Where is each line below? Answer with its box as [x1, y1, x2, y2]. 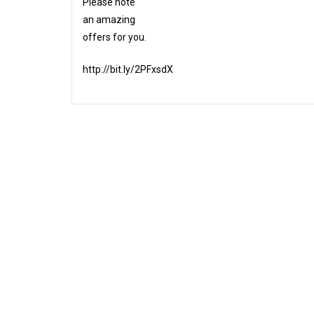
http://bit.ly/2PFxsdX [83, 64, 173, 75]
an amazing [83, 14, 135, 25]
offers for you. [83, 32, 146, 43]
